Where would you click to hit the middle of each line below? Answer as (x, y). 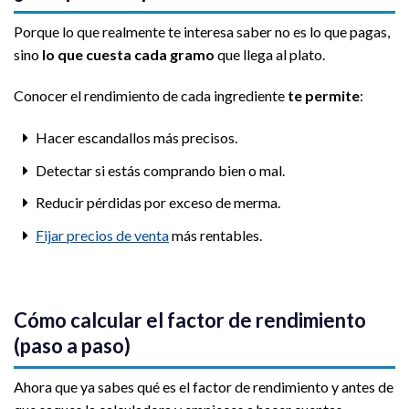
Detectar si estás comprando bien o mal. (160, 170)
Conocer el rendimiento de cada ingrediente (151, 96)
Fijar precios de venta (102, 236)
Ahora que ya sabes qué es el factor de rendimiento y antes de (204, 386)
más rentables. (215, 236)
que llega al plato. (270, 54)
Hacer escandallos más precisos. (136, 138)
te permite (324, 96)
